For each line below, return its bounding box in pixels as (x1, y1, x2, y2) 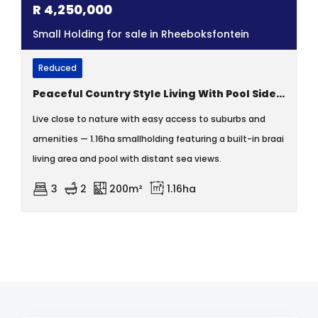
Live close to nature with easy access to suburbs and (33, 113, 265, 125)
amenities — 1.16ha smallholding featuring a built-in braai (33, 133, 284, 145)
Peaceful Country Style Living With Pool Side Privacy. (276, 87, 285, 101)
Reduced (38, 62, 77, 74)
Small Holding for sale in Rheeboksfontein (33, 27, 249, 41)
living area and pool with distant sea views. (33, 153, 221, 165)
